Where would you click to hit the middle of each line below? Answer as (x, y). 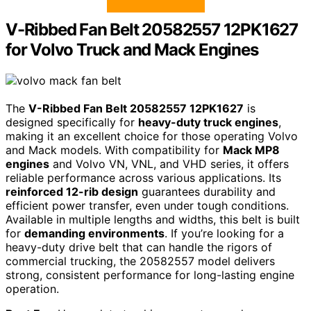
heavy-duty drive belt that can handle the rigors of (139, 247)
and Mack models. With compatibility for (114, 150)
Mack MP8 (251, 150)
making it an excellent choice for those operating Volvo (152, 136)
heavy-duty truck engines (208, 123)
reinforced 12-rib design (72, 192)
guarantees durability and (207, 192)
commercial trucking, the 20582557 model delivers (140, 261)
